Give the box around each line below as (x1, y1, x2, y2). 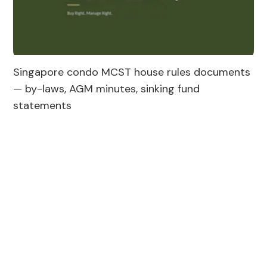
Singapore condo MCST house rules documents (13, 64, 251, 79)
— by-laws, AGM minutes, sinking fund (13, 81, 200, 96)
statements (13, 98, 72, 113)
